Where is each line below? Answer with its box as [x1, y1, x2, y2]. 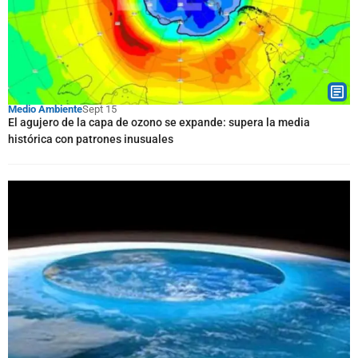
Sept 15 [82, 102, 117, 115]
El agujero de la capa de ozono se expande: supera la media [8, 115, 310, 129]
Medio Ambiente [8, 102, 82, 115]
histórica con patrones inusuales [8, 132, 173, 145]
